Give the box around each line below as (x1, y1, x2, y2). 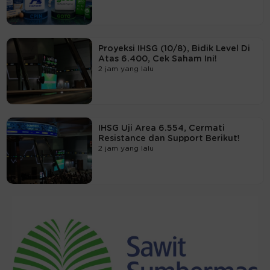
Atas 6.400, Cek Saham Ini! (98, 54, 217, 63)
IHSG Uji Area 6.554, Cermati (98, 124, 225, 133)
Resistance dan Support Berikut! (98, 134, 240, 143)
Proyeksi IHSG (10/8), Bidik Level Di (98, 44, 250, 53)
